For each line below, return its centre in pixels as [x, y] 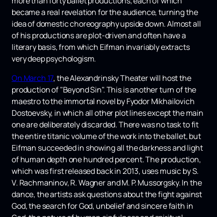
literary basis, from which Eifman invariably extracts [101, 47]
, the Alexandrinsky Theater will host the [122, 78]
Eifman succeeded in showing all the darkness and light [107, 148]
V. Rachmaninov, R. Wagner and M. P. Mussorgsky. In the [107, 183]
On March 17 [33, 78]
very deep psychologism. [54, 59]
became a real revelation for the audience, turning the [105, 12]
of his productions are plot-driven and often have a [99, 36]
